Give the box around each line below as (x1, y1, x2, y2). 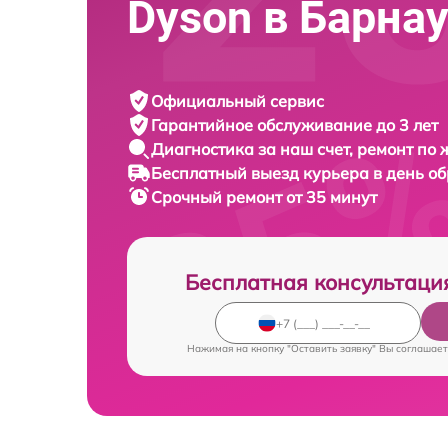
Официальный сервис (151, 91, 324, 111)
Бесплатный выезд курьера (151, 163, 373, 183)
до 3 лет (376, 115, 438, 135)
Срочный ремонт (151, 187, 286, 207)
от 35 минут (286, 187, 377, 207)
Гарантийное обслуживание (151, 115, 376, 135)
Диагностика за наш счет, (151, 139, 357, 159)
